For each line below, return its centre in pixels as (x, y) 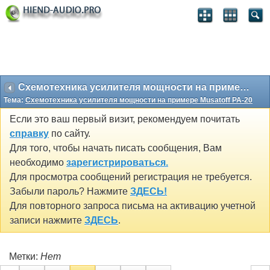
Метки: (25, 256)
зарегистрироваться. (117, 163)
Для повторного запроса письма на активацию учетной (133, 206)
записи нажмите (47, 221)
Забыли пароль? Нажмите (70, 192)
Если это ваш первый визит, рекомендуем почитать (125, 119)
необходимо (38, 163)
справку (29, 134)
